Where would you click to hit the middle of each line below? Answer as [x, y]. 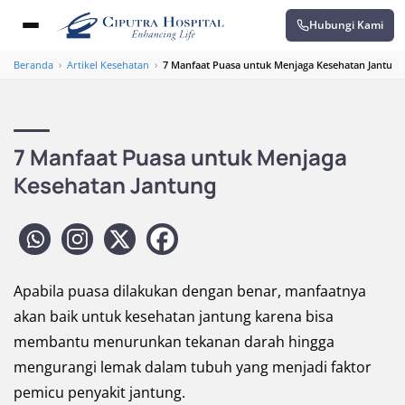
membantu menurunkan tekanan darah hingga [174, 342]
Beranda [33, 65]
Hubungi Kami [346, 25]
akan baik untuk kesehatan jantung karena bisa [174, 316]
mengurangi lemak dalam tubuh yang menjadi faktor [193, 367]
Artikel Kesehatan [108, 65]
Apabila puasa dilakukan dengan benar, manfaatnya [190, 291]
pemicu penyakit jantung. [99, 392]
